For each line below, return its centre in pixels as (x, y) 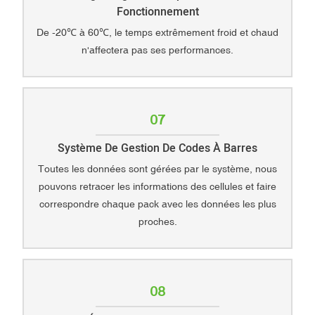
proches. (157, 221)
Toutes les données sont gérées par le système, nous (157, 168)
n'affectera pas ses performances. (157, 50)
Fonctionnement (157, 12)
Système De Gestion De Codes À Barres (157, 149)
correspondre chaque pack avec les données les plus (157, 204)
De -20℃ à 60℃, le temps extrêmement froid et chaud (157, 32)
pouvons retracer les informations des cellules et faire (157, 186)
